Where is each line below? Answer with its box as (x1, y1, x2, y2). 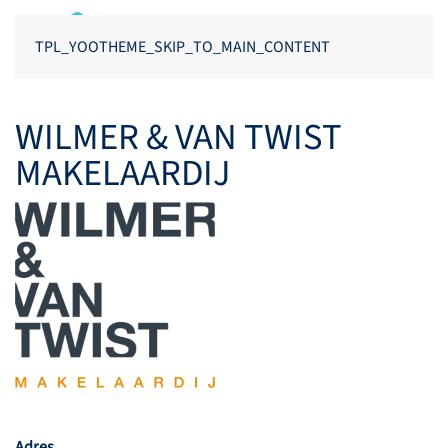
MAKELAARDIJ (15, 148, 231, 200)
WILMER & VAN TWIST (15, 112, 342, 164)
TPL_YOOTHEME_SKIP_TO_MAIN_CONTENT (35, 36, 330, 58)
